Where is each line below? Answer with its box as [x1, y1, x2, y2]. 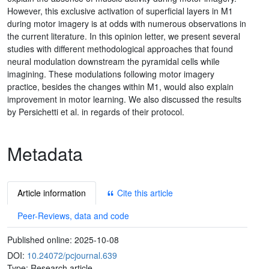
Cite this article [115, 186, 173, 199]
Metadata [7, 140, 83, 166]
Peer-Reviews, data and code [17, 209, 129, 222]
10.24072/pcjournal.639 [27, 249, 117, 261]
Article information [17, 186, 86, 199]
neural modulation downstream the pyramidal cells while [7, 55, 220, 67]
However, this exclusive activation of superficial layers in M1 [7, 4, 233, 17]
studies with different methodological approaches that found [7, 42, 233, 55]
